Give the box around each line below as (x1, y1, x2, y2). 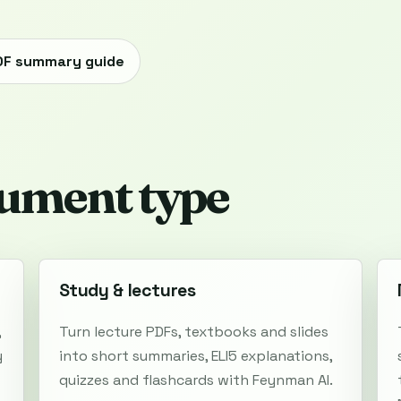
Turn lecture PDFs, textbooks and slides (58, 321, 328, 341)
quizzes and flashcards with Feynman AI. (58, 370, 333, 389)
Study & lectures (58, 279, 196, 303)
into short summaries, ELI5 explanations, (58, 346, 332, 365)
